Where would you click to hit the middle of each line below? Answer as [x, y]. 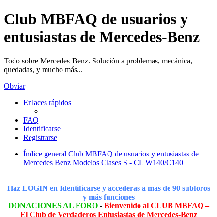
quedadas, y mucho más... [43, 69]
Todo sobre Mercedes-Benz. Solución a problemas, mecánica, [98, 61]
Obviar [15, 86]
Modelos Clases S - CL [108, 162]
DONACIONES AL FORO [53, 205]
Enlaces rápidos [47, 102]
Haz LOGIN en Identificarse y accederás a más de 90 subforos [108, 188]
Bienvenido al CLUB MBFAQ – [156, 205]
